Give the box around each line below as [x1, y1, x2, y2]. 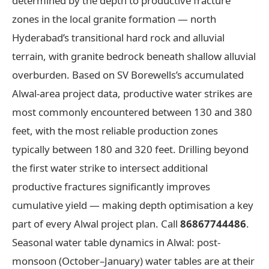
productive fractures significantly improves [12, 179, 210, 193]
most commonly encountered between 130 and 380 [12, 104, 252, 119]
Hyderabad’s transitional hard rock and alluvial [12, 30, 225, 44]
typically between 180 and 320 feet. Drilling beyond [12, 142, 249, 156]
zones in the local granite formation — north [12, 11, 216, 26]
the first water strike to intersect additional [12, 160, 208, 175]
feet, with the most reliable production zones [12, 123, 218, 138]
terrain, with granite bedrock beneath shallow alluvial [12, 49, 256, 63]
